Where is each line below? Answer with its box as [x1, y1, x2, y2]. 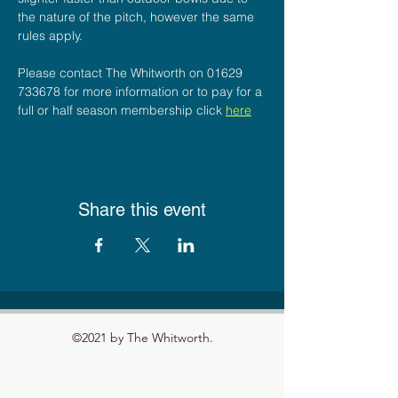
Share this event [78, 198, 206, 220]
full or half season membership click [18, 101, 226, 118]
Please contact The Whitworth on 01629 [18, 64, 246, 81]
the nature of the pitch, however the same [18, 8, 258, 25]
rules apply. [18, 27, 83, 44]
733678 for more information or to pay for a [18, 83, 266, 99]
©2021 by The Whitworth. [71, 329, 213, 346]
